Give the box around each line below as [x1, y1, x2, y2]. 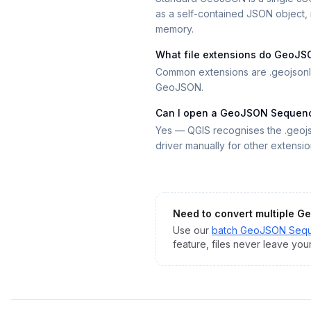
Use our [173, 224, 209, 236]
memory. [155, 23, 194, 35]
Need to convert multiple [173, 208, 297, 219]
